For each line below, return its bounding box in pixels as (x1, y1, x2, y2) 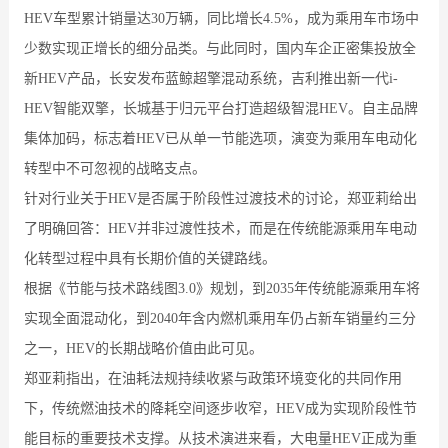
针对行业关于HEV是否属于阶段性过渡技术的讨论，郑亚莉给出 (23, 190, 417, 206)
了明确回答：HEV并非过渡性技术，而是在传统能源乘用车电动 (23, 220, 417, 236)
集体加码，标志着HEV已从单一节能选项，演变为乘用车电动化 (23, 130, 417, 146)
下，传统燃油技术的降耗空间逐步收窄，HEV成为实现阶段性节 (23, 400, 417, 416)
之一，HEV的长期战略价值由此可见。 (23, 340, 263, 356)
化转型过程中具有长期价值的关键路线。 (23, 250, 276, 266)
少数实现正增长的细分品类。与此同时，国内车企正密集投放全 (23, 40, 416, 56)
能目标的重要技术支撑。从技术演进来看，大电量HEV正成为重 (23, 430, 417, 446)
